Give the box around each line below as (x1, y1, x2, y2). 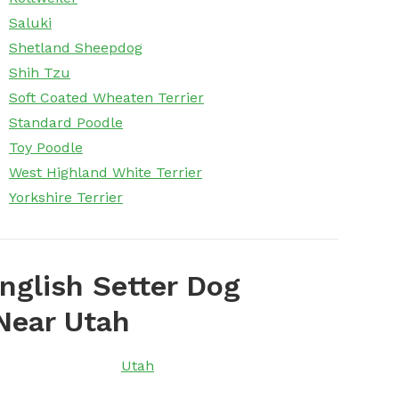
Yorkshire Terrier (9, 189, 123, 207)
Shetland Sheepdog (9, 39, 142, 57)
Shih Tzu (9, 64, 70, 82)
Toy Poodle (9, 139, 83, 157)
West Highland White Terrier (9, 164, 202, 182)
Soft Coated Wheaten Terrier (9, 89, 204, 107)
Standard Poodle (9, 114, 123, 132)
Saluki (9, 14, 52, 32)
